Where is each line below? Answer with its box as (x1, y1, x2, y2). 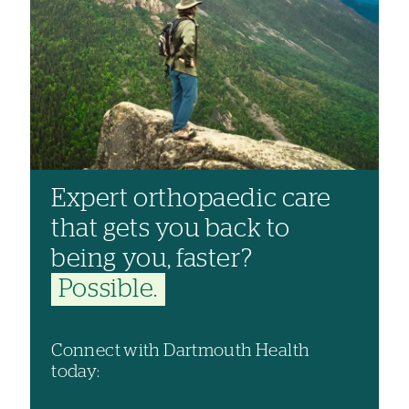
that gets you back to (51, 216, 290, 243)
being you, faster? (51, 246, 253, 273)
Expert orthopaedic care (51, 186, 331, 213)
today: (51, 363, 100, 382)
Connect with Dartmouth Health (51, 342, 310, 361)
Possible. (58, 277, 158, 303)
